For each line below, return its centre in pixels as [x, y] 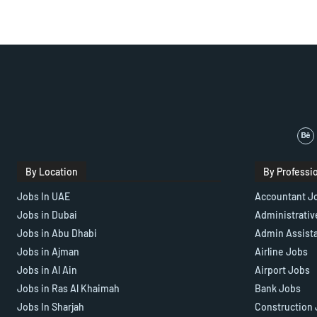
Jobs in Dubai [47, 215]
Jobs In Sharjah [51, 307]
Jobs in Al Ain [47, 270]
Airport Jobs [282, 270]
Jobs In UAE [44, 197]
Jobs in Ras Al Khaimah [68, 289]
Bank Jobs [278, 289]
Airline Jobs [281, 252]
